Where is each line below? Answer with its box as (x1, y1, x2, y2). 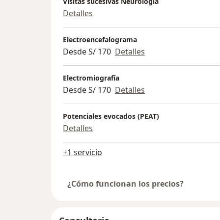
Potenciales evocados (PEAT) (63, 111, 159, 121)
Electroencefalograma (63, 35, 137, 45)
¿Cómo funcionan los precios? (67, 178, 184, 190)
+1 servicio (63, 147, 102, 158)
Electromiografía (63, 73, 119, 83)
